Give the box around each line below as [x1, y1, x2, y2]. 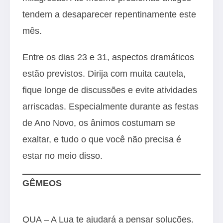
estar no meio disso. [22, 150, 103, 161]
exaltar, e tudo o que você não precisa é [22, 134, 181, 144]
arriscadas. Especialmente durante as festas [22, 101, 199, 111]
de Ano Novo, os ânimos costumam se [22, 117, 175, 128]
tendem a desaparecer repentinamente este [22, 9, 196, 19]
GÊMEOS [22, 178, 62, 188]
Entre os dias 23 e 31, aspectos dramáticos [22, 52, 194, 62]
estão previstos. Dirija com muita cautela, [22, 68, 186, 79]
